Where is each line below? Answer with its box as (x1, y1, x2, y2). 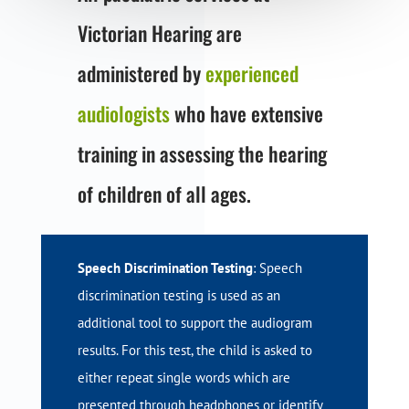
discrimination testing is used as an (77, 287, 280, 305)
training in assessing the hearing (77, 139, 327, 169)
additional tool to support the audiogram (77, 314, 312, 332)
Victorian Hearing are (77, 18, 242, 48)
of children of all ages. (77, 179, 251, 209)
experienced (204, 58, 299, 89)
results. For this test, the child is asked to (77, 341, 312, 360)
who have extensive (169, 99, 323, 129)
